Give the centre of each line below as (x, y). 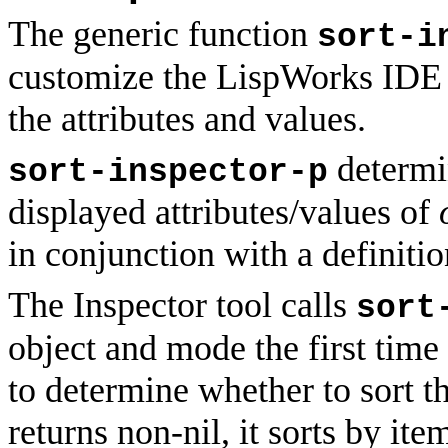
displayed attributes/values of (223, 212)
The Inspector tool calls (182, 305)
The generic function (162, 34)
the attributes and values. (187, 119)
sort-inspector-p (168, 173)
